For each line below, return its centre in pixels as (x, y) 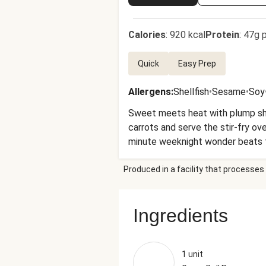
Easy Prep (197, 64)
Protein (222, 35)
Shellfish (191, 92)
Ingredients (180, 216)
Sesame (229, 92)
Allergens (150, 92)
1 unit (192, 254)
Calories (147, 35)
